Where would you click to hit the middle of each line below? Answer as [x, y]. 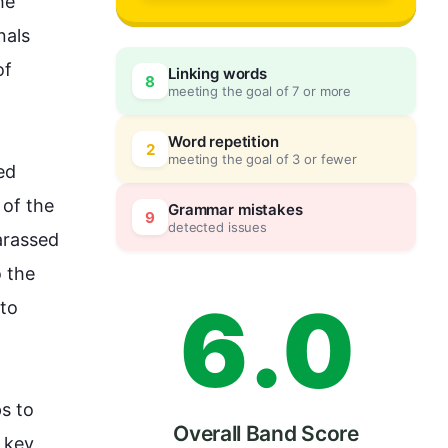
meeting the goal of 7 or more [260, 90]
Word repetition [223, 141]
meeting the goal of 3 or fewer [263, 158]
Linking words [218, 73]
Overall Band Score [266, 433]
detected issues [218, 226]
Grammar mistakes [235, 209]
